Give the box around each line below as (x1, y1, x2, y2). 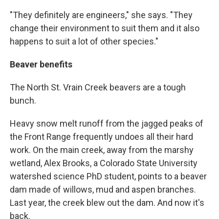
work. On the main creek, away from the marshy (10, 145, 194, 155)
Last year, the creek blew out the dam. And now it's (10, 197, 204, 208)
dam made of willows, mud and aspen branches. (10, 184, 196, 195)
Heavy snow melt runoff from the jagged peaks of (10, 118, 203, 129)
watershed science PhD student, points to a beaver (10, 171, 207, 182)
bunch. (10, 95, 36, 106)
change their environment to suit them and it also (10, 23, 199, 34)
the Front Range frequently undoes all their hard (10, 131, 193, 142)
